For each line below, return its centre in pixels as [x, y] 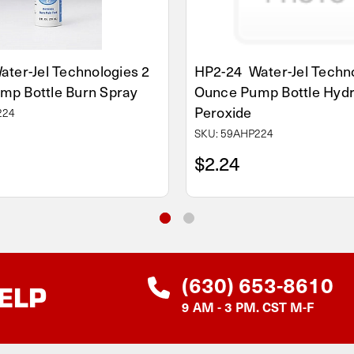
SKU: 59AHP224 [233, 133]
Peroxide [223, 111]
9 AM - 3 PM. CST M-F [248, 306]
